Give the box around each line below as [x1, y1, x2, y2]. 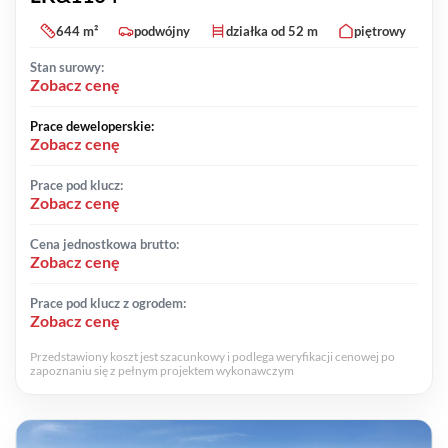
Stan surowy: [30, 59, 104, 76]
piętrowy [354, 23, 406, 40]
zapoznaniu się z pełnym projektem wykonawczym [30, 363, 294, 379]
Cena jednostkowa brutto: [30, 236, 179, 253]
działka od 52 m [226, 23, 318, 40]
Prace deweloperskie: [30, 118, 154, 135]
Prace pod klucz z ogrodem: [30, 295, 186, 312]
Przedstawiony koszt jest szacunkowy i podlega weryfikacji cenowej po [30, 349, 395, 365]
